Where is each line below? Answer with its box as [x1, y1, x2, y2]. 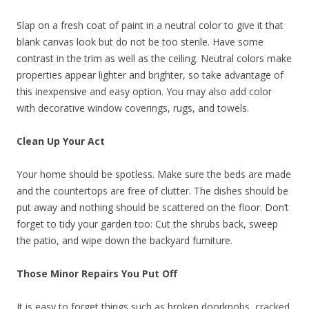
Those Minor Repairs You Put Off [17, 267, 177, 280]
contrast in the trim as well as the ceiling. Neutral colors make [17, 52, 292, 65]
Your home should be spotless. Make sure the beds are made [17, 168, 291, 181]
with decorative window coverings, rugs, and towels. [17, 101, 249, 114]
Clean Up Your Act [17, 134, 105, 148]
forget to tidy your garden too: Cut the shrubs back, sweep [17, 217, 278, 230]
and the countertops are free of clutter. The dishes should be [17, 184, 288, 197]
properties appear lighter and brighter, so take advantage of [17, 68, 283, 81]
